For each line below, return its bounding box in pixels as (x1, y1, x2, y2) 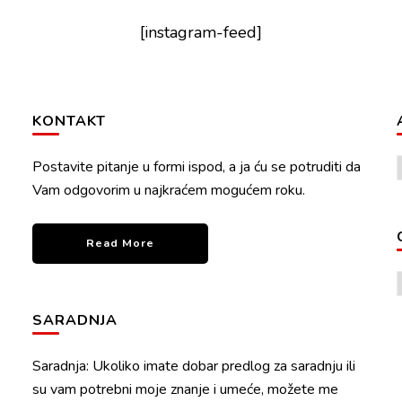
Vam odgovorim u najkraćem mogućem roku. (32, 180, 306, 200)
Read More (86, 235, 155, 250)
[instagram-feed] (140, 22, 262, 43)
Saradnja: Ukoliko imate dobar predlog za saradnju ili (32, 356, 356, 376)
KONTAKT (32, 111, 107, 131)
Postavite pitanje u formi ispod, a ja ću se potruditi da (32, 157, 362, 177)
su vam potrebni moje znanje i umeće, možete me (32, 380, 339, 399)
